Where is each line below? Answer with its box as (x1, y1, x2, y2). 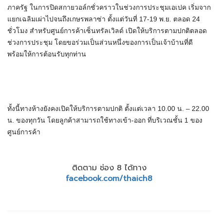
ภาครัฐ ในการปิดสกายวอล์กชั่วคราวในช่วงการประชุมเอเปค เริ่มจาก (7, 3, 211, 12)
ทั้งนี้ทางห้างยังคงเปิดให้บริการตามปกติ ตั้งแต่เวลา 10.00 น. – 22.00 (7, 105, 209, 113)
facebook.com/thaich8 (66, 173, 152, 185)
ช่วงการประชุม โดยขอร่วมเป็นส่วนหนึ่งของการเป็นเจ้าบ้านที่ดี (7, 38, 193, 47)
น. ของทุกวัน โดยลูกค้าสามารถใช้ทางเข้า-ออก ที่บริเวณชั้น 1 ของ (7, 116, 202, 125)
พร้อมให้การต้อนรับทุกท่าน (7, 50, 86, 58)
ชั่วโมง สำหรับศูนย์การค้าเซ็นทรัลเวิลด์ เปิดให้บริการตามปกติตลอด (7, 27, 207, 35)
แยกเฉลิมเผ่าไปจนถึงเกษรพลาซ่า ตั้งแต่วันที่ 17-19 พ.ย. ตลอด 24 (7, 15, 200, 23)
